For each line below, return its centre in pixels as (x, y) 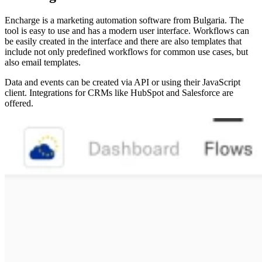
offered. (19, 103)
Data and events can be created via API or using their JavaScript (123, 82)
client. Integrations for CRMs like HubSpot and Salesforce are (119, 92)
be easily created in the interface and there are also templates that (123, 41)
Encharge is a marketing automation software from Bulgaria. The (124, 20)
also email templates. (43, 62)
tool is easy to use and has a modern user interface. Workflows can (127, 30)
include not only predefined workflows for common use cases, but (126, 51)
